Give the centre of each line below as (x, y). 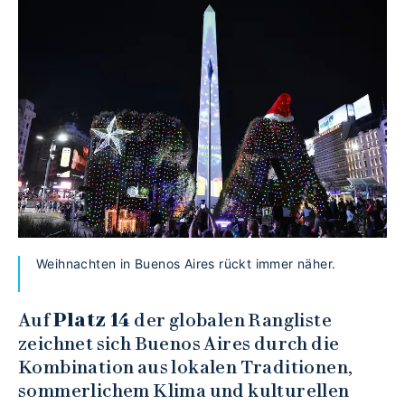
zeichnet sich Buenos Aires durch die (179, 343)
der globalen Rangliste (233, 320)
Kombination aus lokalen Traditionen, (186, 367)
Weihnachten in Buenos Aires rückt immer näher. (186, 263)
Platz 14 (94, 320)
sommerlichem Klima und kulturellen (184, 390)
